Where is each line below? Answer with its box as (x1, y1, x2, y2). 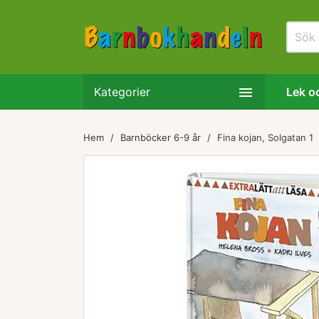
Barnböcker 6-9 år (120, 132, 201, 143)
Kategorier (94, 85, 150, 99)
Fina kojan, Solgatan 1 (217, 132, 313, 143)
